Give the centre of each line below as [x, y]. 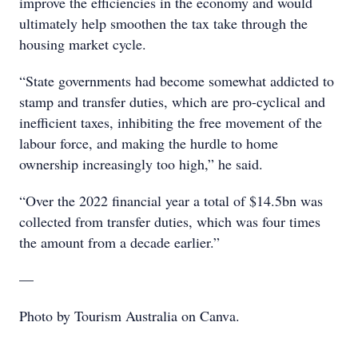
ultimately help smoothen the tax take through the [163, 23]
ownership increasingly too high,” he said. [141, 163]
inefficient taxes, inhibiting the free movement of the [171, 122]
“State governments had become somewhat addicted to [177, 80]
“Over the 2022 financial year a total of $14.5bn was [171, 200]
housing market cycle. [83, 44]
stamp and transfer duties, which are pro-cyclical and [172, 101]
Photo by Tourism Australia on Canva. [129, 315]
